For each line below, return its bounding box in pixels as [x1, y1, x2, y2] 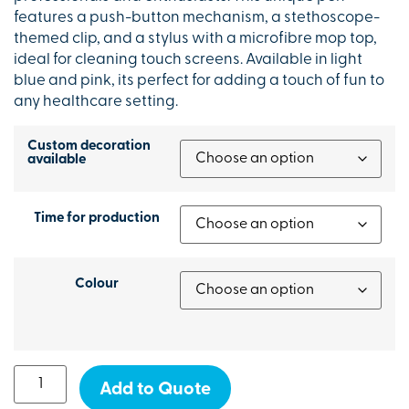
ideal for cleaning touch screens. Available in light [14, 51, 362, 68]
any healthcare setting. [14, 93, 178, 110]
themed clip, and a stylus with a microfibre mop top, [14, 30, 377, 47]
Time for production [34, 212, 160, 226]
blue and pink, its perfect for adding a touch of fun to [14, 72, 384, 89]
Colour [75, 278, 119, 292]
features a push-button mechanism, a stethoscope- [14, 9, 380, 26]
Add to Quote [100, 380, 212, 399]
